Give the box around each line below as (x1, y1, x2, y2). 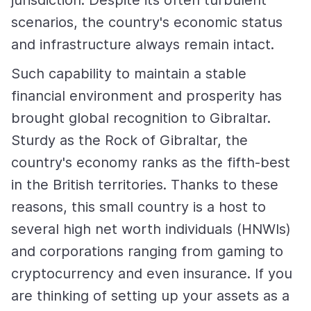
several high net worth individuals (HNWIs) (11, 221, 291, 238)
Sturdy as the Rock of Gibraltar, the (11, 132, 248, 149)
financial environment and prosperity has (11, 87, 282, 105)
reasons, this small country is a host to (11, 199, 266, 216)
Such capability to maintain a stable (11, 65, 246, 83)
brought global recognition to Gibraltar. (11, 110, 271, 127)
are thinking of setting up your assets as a (11, 287, 289, 305)
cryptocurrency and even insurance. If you (11, 265, 292, 283)
